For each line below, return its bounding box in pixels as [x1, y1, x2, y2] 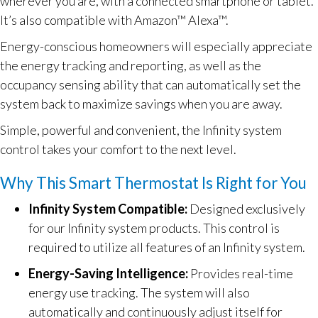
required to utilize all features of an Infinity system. [28, 239, 305, 255]
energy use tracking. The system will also [28, 285, 250, 300]
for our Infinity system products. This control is [28, 220, 280, 236]
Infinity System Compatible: [28, 201, 190, 216]
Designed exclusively [190, 201, 305, 216]
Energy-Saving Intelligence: [28, 265, 190, 281]
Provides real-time [190, 265, 293, 281]
